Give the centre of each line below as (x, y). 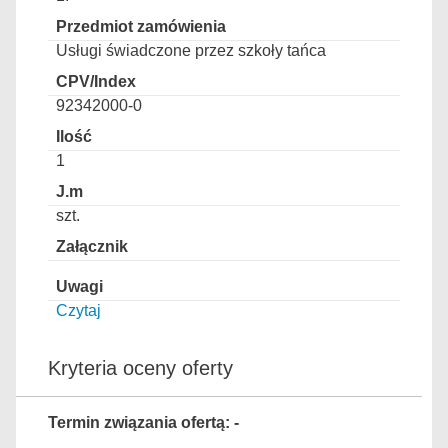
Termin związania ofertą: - (143, 422)
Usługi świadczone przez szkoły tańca (191, 50)
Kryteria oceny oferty (140, 368)
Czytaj (78, 310)
